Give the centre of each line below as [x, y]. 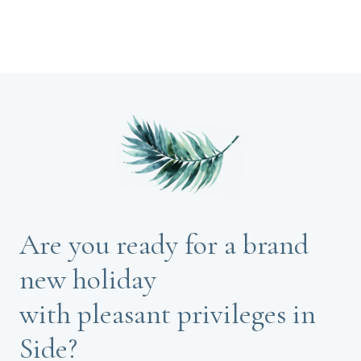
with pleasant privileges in [168, 314]
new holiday [88, 280]
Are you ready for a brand [164, 245]
